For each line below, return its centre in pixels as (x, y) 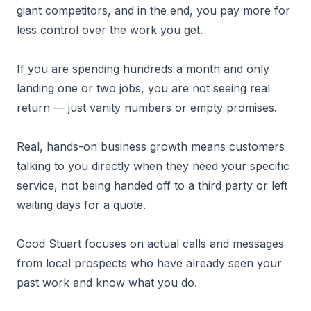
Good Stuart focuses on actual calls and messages (150, 244)
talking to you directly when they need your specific (153, 166)
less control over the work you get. (110, 30)
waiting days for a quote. (81, 205)
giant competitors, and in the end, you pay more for (153, 10)
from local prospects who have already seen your (149, 263)
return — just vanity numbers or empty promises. (147, 108)
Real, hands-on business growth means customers (151, 146)
